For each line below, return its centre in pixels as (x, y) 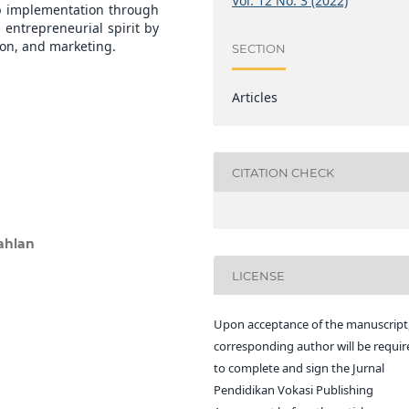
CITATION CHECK (283, 172)
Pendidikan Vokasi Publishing (294, 390)
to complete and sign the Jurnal (299, 368)
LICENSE (259, 275)
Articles (255, 98)
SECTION (259, 48)
